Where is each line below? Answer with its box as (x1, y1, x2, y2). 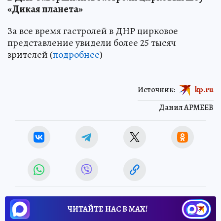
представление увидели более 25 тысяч (7, 36, 176, 49)
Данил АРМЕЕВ (159, 102, 214, 113)
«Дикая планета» (7, 2, 83, 16)
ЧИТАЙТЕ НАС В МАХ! (68, 203, 147, 215)
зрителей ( (7, 47, 53, 61)
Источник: (138, 84, 175, 95)
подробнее (53, 47, 100, 61)
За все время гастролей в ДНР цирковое (7, 24, 178, 37)
